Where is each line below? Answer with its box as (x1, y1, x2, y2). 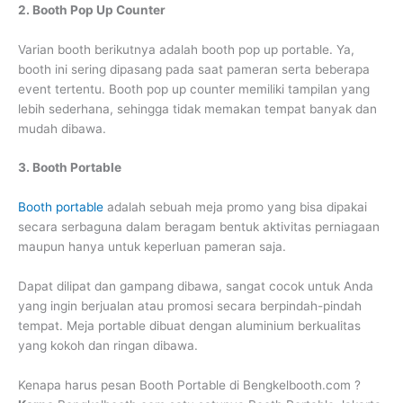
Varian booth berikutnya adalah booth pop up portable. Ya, (18, 41, 354, 57)
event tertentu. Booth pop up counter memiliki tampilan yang (18, 81, 370, 96)
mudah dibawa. (18, 121, 106, 136)
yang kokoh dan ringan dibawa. (18, 338, 198, 354)
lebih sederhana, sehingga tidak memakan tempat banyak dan (18, 101, 377, 116)
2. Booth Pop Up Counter (18, 2, 166, 17)
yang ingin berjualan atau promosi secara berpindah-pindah (18, 299, 362, 314)
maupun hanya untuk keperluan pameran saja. (18, 239, 286, 255)
